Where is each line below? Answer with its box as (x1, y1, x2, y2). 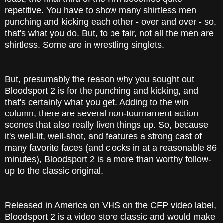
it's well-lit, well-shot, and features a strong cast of (5, 131, 202, 142)
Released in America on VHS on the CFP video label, (5, 200, 216, 211)
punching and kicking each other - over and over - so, (5, 17, 216, 27)
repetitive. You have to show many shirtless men (5, 5, 196, 16)
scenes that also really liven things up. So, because (5, 120, 208, 130)
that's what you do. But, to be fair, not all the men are (5, 28, 214, 39)
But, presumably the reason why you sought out (5, 74, 194, 85)
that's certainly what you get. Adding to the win (5, 97, 188, 108)
